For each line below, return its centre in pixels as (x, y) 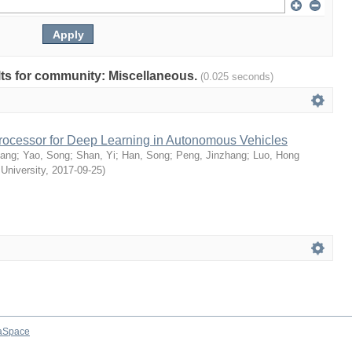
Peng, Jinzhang (211, 155)
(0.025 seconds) (237, 77)
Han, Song (146, 155)
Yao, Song (46, 155)
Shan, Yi (96, 155)
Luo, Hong (276, 155)
